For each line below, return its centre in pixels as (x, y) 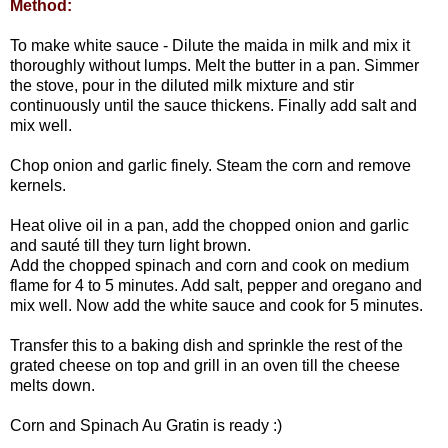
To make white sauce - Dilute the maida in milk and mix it (210, 45)
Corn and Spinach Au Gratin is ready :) (146, 425)
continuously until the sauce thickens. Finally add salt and (213, 105)
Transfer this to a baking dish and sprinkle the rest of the (206, 345)
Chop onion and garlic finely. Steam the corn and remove (210, 165)
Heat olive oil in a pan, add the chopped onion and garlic (209, 225)
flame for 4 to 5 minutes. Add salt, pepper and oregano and (216, 285)
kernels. (38, 185)
